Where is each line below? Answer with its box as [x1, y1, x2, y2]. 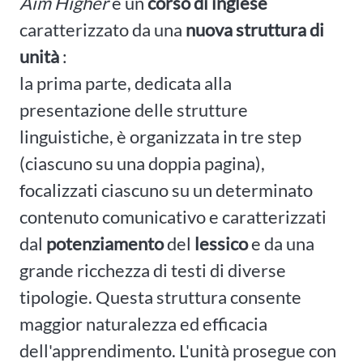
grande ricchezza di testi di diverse [19, 258, 286, 281]
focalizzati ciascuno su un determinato [19, 178, 313, 201]
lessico [194, 232, 248, 254]
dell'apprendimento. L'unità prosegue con [19, 339, 336, 361]
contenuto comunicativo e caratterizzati [19, 205, 327, 228]
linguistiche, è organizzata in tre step [19, 125, 301, 147]
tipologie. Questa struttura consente [19, 285, 301, 308]
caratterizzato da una [19, 18, 186, 41]
